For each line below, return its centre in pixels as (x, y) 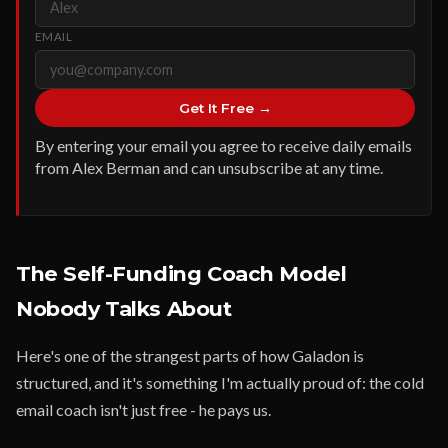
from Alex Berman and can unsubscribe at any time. (209, 167)
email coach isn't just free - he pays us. (143, 409)
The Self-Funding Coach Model (181, 273)
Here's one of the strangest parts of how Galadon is (190, 355)
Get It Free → (225, 108)
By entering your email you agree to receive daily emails (223, 145)
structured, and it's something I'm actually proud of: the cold (220, 382)
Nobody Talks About (124, 308)
